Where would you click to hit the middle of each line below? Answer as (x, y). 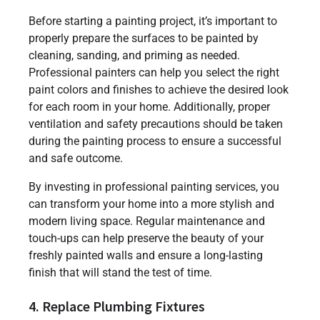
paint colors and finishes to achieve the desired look (159, 90)
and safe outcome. (76, 159)
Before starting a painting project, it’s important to (153, 21)
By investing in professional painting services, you (154, 187)
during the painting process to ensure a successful (155, 141)
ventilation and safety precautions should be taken (156, 124)
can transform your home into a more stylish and (151, 204)
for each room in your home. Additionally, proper (149, 107)
